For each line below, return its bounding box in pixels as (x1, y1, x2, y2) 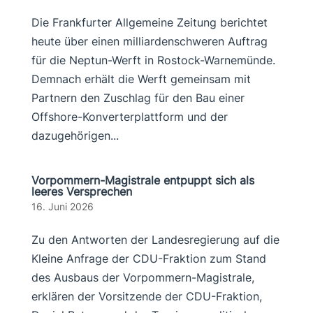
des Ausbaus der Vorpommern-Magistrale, (31, 270, 254, 284)
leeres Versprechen (31, 184, 132, 198)
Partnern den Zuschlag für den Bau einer (31, 91, 245, 105)
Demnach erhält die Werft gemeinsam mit (31, 72, 251, 86)
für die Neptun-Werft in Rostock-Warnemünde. (31, 53, 275, 67)
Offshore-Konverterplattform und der (31, 110, 228, 124)
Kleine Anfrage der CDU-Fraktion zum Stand (31, 252, 266, 265)
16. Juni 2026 (31, 201, 94, 212)
